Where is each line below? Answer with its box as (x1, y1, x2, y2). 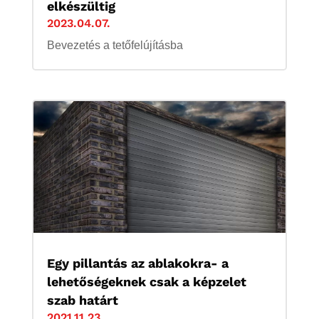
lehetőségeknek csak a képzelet (46, 274, 246, 290)
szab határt (46, 293, 118, 308)
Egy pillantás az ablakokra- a (46, 256, 229, 271)
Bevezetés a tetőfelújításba (46, 38, 183, 51)
